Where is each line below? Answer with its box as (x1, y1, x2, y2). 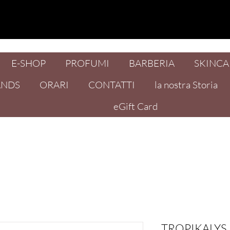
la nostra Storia (155, 79, 218, 91)
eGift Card (113, 100, 158, 112)
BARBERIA (128, 57, 175, 69)
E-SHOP (11, 57, 46, 69)
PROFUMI (65, 57, 109, 69)
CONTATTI (88, 79, 135, 91)
